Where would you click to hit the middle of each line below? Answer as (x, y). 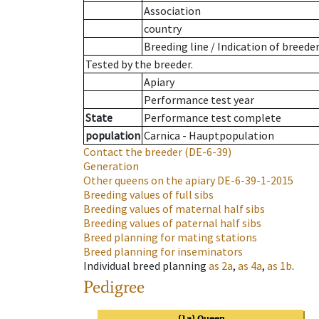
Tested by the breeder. (139, 64)
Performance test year (199, 100)
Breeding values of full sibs (148, 195)
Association (172, 11)
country (163, 29)
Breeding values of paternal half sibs (172, 223)
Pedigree (114, 287)
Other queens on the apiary (149, 181)
